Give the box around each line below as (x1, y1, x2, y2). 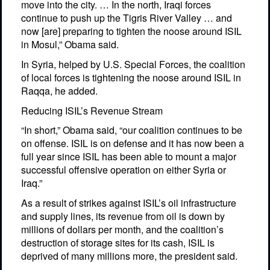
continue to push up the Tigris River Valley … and (21, 11, 232, 25)
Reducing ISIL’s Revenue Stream (21, 103, 163, 118)
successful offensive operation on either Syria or (21, 163, 226, 177)
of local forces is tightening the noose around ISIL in (21, 71, 241, 85)
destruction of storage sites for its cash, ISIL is (21, 236, 215, 250)
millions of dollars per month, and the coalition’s (21, 222, 224, 237)
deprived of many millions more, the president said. (21, 249, 237, 263)
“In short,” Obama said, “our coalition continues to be (21, 123, 242, 137)
